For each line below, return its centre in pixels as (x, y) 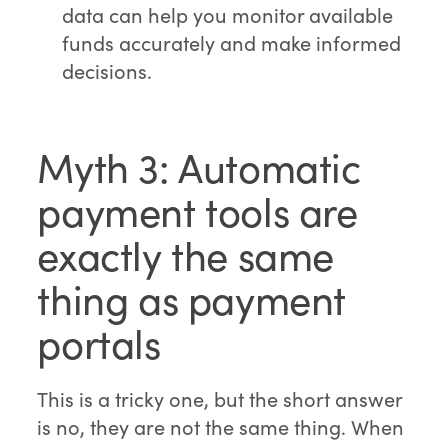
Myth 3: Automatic (199, 167)
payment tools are (197, 211)
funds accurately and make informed (232, 43)
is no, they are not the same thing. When (221, 427)
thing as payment (191, 299)
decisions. (107, 71)
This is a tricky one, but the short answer (220, 399)
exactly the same (185, 255)
